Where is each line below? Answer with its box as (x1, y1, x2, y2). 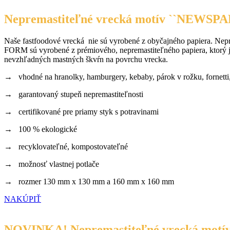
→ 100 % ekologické (4, 124, 77, 133)
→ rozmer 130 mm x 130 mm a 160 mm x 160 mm (4, 177, 174, 186)
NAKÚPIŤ (4, 194, 41, 203)
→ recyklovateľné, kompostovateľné (4, 142, 128, 151)
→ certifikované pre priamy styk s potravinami (4, 107, 159, 116)
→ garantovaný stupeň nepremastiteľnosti (4, 89, 143, 99)
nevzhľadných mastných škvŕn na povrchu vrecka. (4, 54, 168, 64)
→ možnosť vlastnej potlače (4, 159, 99, 168)
